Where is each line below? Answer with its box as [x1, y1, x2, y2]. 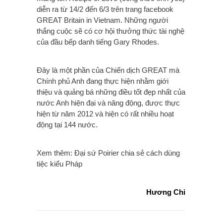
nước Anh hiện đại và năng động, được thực [37, 99, 180, 108]
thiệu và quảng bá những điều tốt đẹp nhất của [37, 88, 185, 97]
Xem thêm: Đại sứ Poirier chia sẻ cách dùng [37, 149, 180, 158]
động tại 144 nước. [37, 120, 98, 129]
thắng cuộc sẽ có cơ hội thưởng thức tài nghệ [37, 27, 184, 36]
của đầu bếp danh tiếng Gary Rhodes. [37, 38, 161, 47]
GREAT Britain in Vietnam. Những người [37, 16, 168, 25]
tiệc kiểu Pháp [37, 160, 82, 168]
